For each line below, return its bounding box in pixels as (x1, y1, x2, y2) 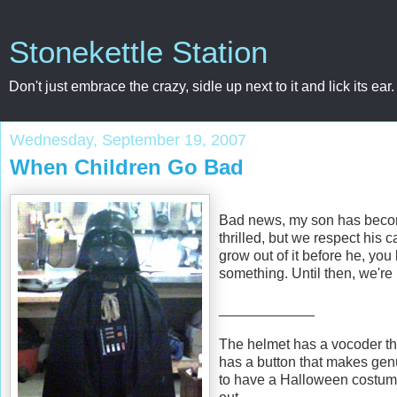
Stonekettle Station (9, 35, 268, 69)
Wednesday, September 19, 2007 (10, 131, 246, 149)
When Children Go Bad (10, 155, 244, 179)
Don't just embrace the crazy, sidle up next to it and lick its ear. (9, 79, 394, 94)
